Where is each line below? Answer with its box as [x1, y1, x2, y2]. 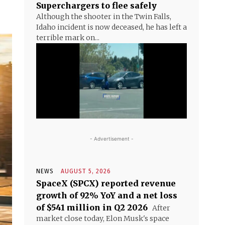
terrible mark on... [36, 33, 99, 42]
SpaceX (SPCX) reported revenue [36, 178, 176, 188]
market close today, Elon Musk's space [36, 214, 169, 223]
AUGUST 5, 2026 [61, 168, 111, 175]
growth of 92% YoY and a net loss [36, 190, 177, 200]
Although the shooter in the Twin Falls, [36, 12, 171, 21]
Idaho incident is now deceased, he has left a [36, 23, 187, 32]
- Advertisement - [89, 136, 134, 142]
